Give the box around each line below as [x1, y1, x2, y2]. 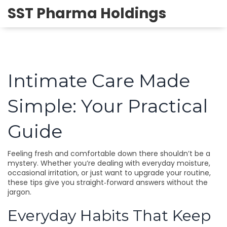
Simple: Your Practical [8, 95, 208, 117]
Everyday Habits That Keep [8, 206, 211, 225]
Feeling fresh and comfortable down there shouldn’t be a [8, 148, 210, 159]
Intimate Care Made [8, 69, 190, 92]
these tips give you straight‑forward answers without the [8, 177, 208, 187]
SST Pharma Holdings [8, 4, 166, 23]
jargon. [8, 187, 31, 197]
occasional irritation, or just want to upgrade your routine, [8, 168, 211, 178]
